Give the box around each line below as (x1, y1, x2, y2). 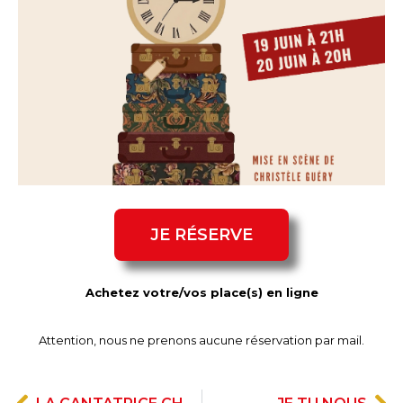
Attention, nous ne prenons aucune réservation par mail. (39, 333, 364, 347)
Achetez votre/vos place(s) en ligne (85, 285, 318, 300)
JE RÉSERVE (150, 225, 253, 245)
